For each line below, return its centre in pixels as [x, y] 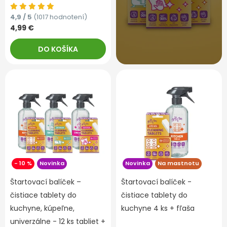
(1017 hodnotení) [60, 17]
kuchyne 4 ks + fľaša [158, 208]
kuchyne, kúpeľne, [42, 208]
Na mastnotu [178, 163]
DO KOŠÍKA [58, 49]
